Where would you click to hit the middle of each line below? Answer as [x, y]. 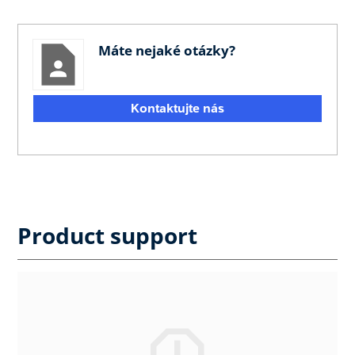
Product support [107, 236]
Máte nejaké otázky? [167, 51]
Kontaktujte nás [177, 108]
